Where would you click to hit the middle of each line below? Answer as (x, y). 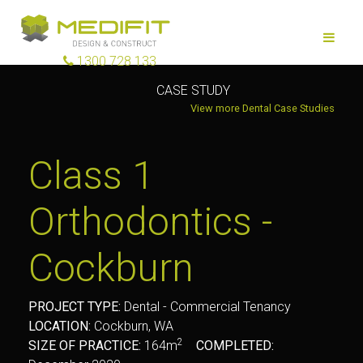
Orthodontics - (150, 222)
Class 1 (91, 175)
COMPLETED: (235, 346)
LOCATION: (60, 326)
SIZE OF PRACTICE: (85, 346)
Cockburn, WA (132, 326)
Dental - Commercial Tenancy (209, 307)
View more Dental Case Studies (263, 108)
